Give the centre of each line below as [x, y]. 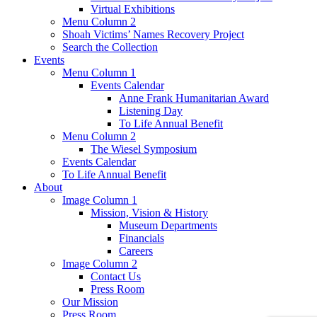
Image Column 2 [100, 264]
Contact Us [116, 277]
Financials [142, 238]
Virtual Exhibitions [133, 9]
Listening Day [151, 111]
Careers [136, 251]
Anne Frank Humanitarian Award [194, 98]
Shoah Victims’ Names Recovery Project [153, 35]
